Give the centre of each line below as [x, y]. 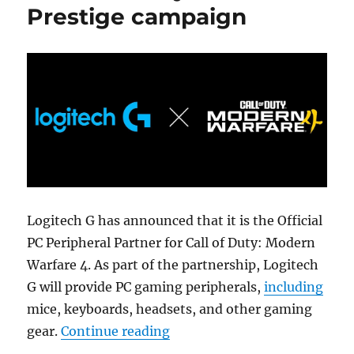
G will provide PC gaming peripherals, [146, 286]
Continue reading [116, 331]
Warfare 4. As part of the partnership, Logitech [173, 264]
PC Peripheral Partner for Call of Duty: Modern [171, 242]
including [294, 286]
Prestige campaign [137, 17]
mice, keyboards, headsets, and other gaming [170, 309]
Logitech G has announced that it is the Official [175, 220]
